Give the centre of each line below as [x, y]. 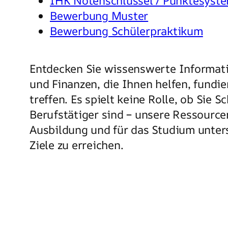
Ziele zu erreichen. [77, 145]
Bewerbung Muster [99, 16]
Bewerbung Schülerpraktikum [126, 31]
